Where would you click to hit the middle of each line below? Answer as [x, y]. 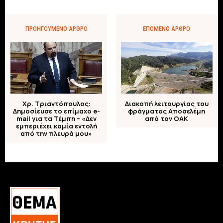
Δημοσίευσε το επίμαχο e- [56, 111]
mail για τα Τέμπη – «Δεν [56, 118]
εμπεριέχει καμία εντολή [56, 126]
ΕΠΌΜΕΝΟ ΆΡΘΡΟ [167, 28]
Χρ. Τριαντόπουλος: [56, 103]
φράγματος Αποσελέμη [167, 111]
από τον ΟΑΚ [167, 118]
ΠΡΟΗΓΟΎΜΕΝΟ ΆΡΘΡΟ [56, 28]
